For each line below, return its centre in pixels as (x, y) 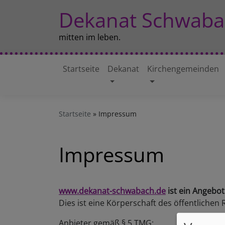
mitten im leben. (90, 37)
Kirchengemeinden (183, 69)
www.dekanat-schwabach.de (112, 191)
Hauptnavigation (121, 83)
